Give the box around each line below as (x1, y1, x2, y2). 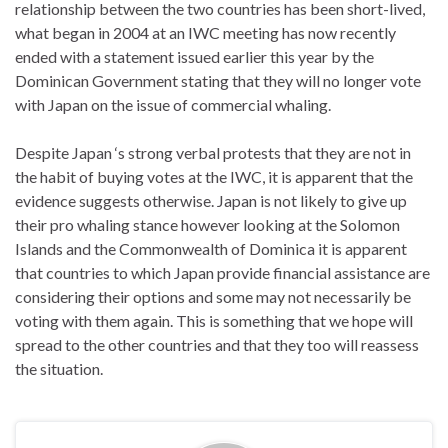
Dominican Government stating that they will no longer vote (15, 70, 421, 90)
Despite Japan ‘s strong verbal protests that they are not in (15, 142, 411, 162)
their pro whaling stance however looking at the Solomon (15, 214, 400, 234)
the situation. (15, 358, 103, 378)
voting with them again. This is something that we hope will (15, 310, 413, 330)
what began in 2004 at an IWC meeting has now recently (15, 22, 396, 42)
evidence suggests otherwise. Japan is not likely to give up (15, 190, 407, 210)
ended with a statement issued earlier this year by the (15, 46, 374, 66)
